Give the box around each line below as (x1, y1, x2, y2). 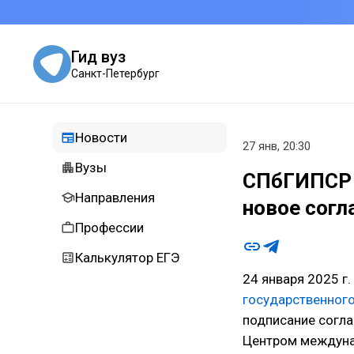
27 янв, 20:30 (243, 139, 311, 153)
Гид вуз (71, 47, 126, 66)
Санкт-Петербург (71, 66, 160, 80)
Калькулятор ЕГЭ (75, 250, 179, 265)
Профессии (75, 220, 144, 235)
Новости (75, 130, 127, 145)
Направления (75, 190, 155, 205)
